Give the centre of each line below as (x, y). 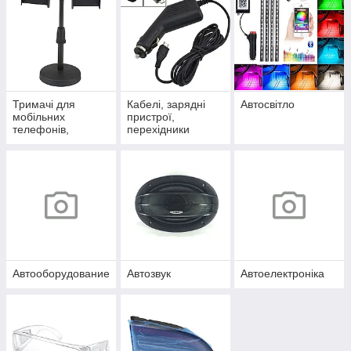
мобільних (39, 117)
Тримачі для (44, 105)
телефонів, (41, 130)
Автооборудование (61, 274)
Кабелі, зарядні (166, 105)
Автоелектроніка (283, 274)
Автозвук (148, 274)
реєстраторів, (47, 142)
